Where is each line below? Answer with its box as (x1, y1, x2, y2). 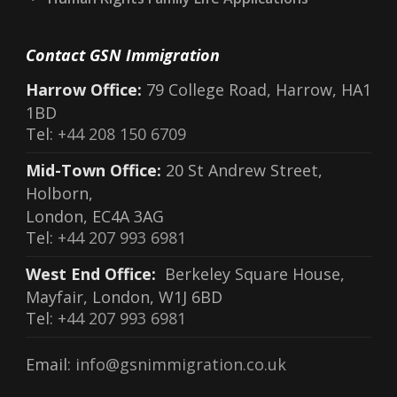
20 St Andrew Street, (161, 159, 323, 181)
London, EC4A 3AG (26, 205, 164, 227)
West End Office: (26, 262, 160, 284)
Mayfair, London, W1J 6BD (26, 285, 222, 307)
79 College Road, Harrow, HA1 (146, 78, 371, 100)
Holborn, (26, 182, 93, 204)
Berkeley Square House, (160, 262, 345, 284)
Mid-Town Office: (26, 159, 161, 181)
